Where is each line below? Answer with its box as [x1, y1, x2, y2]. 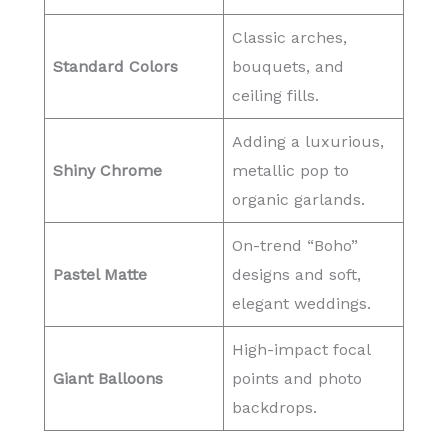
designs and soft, [232, 265, 361, 285]
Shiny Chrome [53, 161, 162, 181]
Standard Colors [53, 57, 178, 77]
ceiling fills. [232, 86, 319, 106]
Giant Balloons [53, 369, 163, 389]
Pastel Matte [53, 265, 147, 285]
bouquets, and [232, 57, 344, 77]
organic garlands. [232, 190, 365, 210]
